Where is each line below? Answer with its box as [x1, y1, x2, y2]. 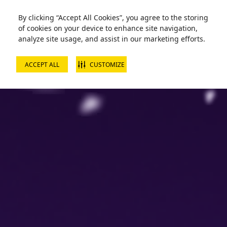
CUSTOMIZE [90, 60, 125, 69]
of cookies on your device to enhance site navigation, [18, 23, 198, 33]
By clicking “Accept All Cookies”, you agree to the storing [18, 13, 208, 22]
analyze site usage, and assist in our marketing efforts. [18, 34, 205, 44]
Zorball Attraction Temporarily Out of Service [8, 6, 126, 13]
